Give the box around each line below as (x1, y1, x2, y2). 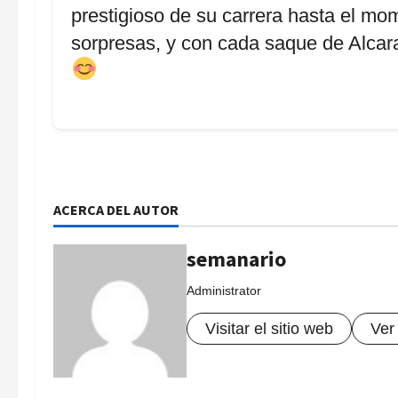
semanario (187, 245, 286, 274)
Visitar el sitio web (205, 320, 333, 338)
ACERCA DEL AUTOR (53, 201, 179, 219)
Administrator (187, 283, 261, 298)
